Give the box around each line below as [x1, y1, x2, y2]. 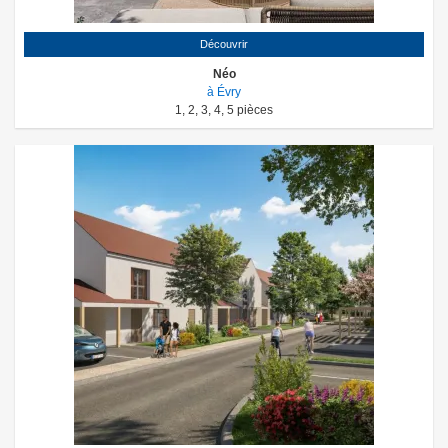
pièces [237, 102, 273, 117]
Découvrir [200, 37, 248, 50]
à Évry [207, 84, 241, 99]
